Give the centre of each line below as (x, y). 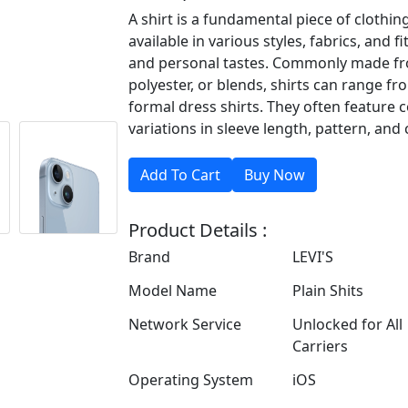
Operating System (191, 380)
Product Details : (198, 230)
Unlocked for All (347, 324)
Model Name (173, 291)
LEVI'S (313, 257)
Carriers (320, 346)
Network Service (185, 324)
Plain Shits (328, 291)
